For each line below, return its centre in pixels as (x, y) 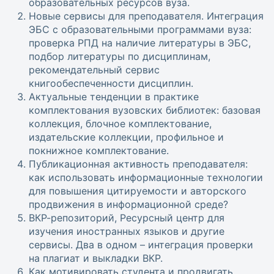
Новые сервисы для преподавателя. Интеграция (146, 16)
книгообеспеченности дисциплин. (111, 83)
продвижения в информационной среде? (128, 205)
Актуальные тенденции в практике (114, 97)
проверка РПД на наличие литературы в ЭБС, (140, 43)
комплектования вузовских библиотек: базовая (145, 110)
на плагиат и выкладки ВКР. (96, 258)
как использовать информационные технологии (146, 178)
